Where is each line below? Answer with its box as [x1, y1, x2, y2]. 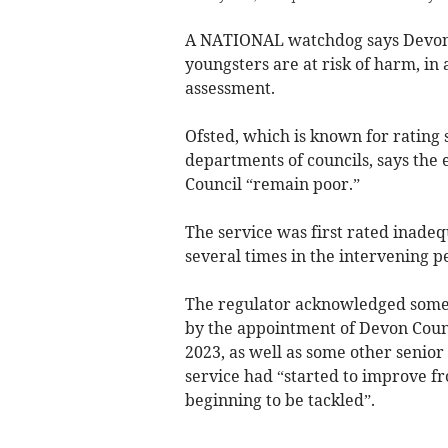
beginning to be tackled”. [184, 390, 375, 411]
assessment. [184, 78, 275, 99]
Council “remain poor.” [184, 174, 360, 195]
